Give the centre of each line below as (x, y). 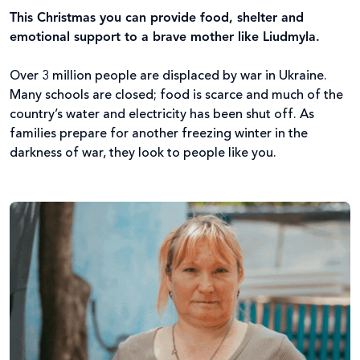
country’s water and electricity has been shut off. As (162, 115)
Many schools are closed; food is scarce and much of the (176, 95)
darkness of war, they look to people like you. (146, 153)
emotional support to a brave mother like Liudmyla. (169, 37)
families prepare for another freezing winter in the (159, 134)
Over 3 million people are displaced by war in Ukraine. (168, 76)
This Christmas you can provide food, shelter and (157, 18)
